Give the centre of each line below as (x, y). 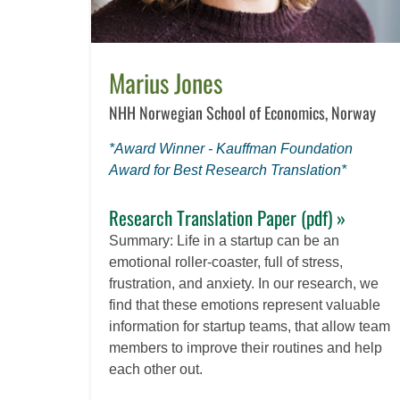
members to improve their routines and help (246, 348)
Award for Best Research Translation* (228, 171)
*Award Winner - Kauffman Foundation (231, 149)
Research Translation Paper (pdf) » (227, 218)
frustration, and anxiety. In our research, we (244, 284)
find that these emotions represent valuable (245, 305)
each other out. (156, 370)
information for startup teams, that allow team (250, 327)
